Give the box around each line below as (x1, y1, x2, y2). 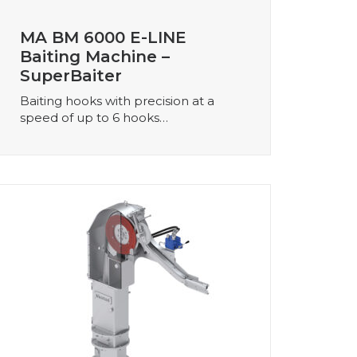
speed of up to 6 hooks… (20, 109, 168, 125)
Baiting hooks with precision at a (20, 92, 214, 108)
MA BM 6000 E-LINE (20, 27, 186, 47)
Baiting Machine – (20, 46, 170, 66)
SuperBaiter (20, 65, 122, 85)
